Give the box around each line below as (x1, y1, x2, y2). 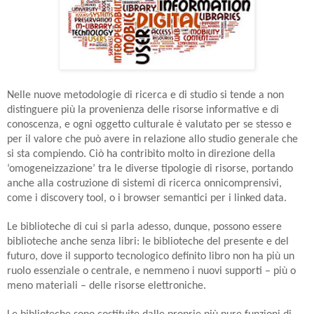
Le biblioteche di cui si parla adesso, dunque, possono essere (7, 221, 282, 233)
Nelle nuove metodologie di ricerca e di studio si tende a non (7, 89, 284, 101)
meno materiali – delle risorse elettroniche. (7, 280, 206, 292)
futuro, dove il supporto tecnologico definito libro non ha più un (7, 250, 294, 262)
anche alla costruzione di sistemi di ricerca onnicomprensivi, (7, 177, 282, 189)
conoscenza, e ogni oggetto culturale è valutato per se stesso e (7, 118, 292, 130)
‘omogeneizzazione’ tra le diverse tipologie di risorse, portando (7, 163, 293, 175)
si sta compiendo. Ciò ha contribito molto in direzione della (7, 148, 275, 160)
